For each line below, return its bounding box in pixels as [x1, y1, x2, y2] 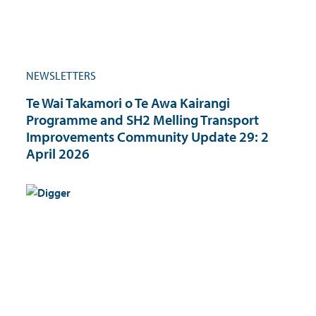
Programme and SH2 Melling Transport [26, 110, 259, 128]
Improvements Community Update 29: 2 [26, 127, 269, 145]
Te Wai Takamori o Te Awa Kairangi [26, 93, 230, 111]
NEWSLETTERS [26, 68, 96, 83]
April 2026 [26, 144, 90, 162]
